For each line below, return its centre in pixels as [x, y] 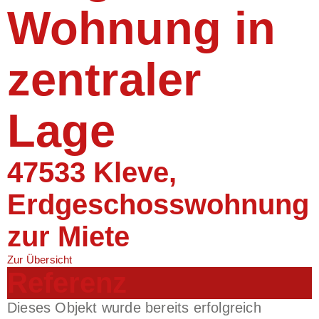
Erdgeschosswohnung [158, 205]
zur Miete [68, 237]
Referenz [67, 283]
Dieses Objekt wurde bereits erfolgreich [134, 308]
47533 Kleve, [92, 173]
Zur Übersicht [40, 260]
